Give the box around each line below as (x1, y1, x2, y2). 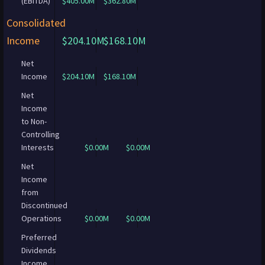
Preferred (21, 232, 57, 243)
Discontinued (21, 200, 67, 211)
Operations (21, 213, 62, 224)
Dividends (21, 245, 56, 256)
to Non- (21, 116, 47, 127)
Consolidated (7, 16, 66, 30)
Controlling (21, 129, 60, 140)
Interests (21, 142, 54, 153)
